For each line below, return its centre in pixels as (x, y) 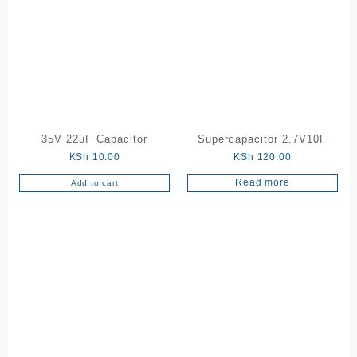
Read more (263, 183)
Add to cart (94, 183)
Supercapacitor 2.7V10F (263, 139)
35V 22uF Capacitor (95, 139)
